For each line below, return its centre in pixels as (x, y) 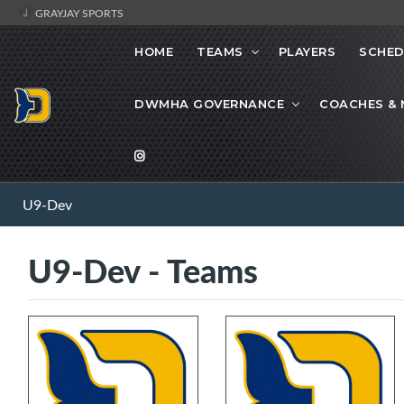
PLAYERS (307, 52)
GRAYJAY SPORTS (78, 13)
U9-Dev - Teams (143, 271)
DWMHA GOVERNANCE (209, 104)
